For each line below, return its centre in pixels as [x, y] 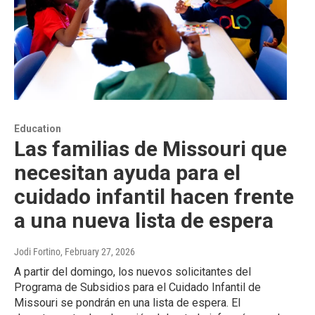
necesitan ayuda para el [127, 173]
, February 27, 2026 [98, 252]
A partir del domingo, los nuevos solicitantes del [133, 272]
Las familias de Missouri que [150, 149]
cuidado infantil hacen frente [154, 197]
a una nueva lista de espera [144, 221]
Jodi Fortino [37, 252]
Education [38, 129]
